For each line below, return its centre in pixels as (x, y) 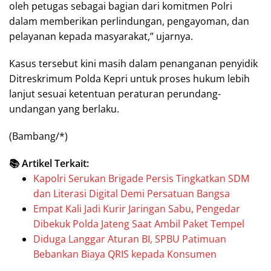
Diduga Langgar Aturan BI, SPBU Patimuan (130, 239)
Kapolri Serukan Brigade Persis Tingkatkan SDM (141, 178)
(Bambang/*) (38, 136)
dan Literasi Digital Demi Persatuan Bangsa (132, 193)
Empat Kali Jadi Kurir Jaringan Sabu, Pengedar (137, 208)
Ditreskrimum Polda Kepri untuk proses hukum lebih (129, 78)
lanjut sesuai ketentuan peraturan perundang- (115, 93)
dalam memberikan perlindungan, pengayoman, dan (129, 21)
